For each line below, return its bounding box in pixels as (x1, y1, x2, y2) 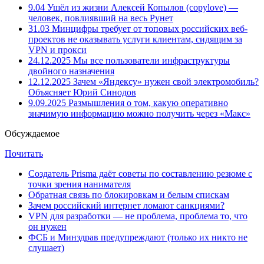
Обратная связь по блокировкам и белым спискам (28, 189, 229, 200)
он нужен (28, 221, 67, 232)
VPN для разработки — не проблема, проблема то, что (28, 210, 247, 221)
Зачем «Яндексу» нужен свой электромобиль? (71, 76, 259, 87)
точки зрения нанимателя (28, 179, 131, 189)
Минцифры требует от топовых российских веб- (49, 23, 247, 34)
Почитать (5, 148, 43, 159)
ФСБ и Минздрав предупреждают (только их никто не (28, 232, 247, 242)
